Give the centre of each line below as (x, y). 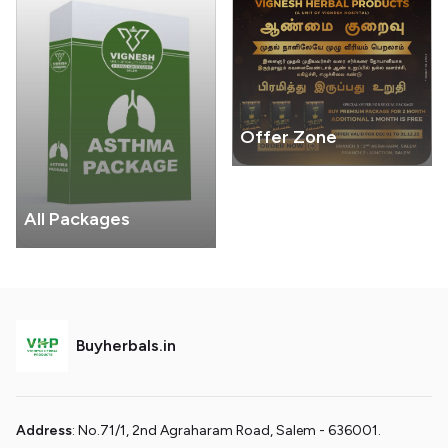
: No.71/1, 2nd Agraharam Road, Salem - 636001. (226, 431)
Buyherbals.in (126, 346)
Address (44, 431)
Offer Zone (288, 137)
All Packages (77, 219)
